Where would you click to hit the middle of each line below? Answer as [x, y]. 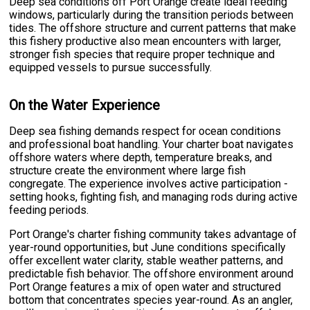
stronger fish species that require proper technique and [142, 55]
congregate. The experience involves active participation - [149, 184]
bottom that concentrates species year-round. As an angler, [151, 300]
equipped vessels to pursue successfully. [111, 68]
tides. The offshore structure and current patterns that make [153, 28]
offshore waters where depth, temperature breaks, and [141, 158]
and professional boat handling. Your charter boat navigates [152, 145]
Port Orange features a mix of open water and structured [145, 287]
